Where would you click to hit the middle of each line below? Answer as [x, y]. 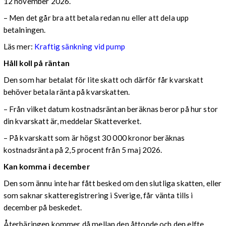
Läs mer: [19, 47]
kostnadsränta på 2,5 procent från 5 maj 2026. [83, 150]
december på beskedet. [42, 208]
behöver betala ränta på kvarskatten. [67, 92]
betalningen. [25, 30]
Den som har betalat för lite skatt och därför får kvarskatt [103, 80]
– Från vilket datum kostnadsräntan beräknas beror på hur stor [111, 109]
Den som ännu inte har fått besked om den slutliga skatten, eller [112, 183]
